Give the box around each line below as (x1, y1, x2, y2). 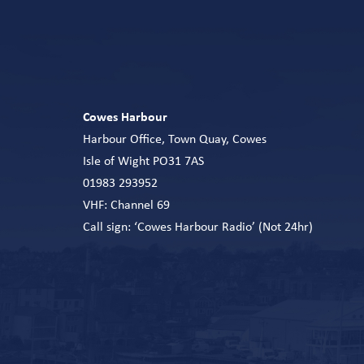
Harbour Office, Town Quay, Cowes (83, 133, 266, 147)
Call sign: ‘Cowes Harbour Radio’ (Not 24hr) (83, 221, 313, 235)
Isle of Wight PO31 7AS (83, 155, 204, 169)
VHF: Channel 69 (83, 199, 170, 213)
